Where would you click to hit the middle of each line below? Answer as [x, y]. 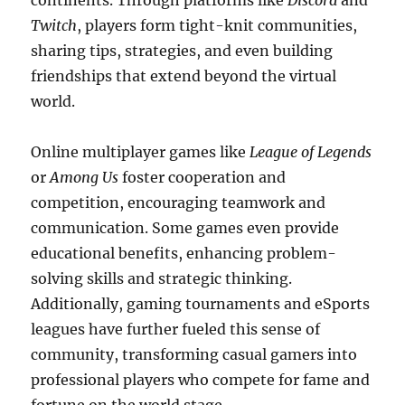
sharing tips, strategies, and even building [182, 51]
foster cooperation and [202, 177]
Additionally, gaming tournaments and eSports [201, 304]
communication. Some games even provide [185, 228]
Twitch [54, 25]
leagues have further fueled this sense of [176, 329]
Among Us [85, 177]
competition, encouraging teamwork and [179, 202]
